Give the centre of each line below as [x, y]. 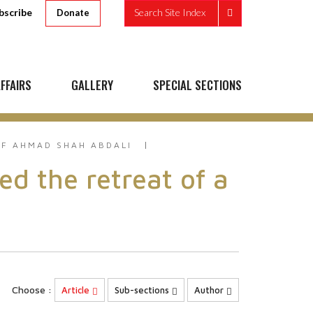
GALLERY [92, 85]
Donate [73, 13]
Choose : [32, 290]
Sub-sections [143, 290]
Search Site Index [170, 13]
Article [77, 290]
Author [210, 290]
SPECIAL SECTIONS [197, 85]
